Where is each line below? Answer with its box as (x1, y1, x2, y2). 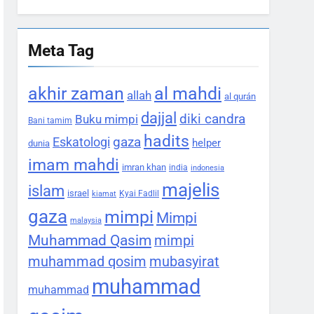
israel (67, 188, 89, 199)
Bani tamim (28, 116, 72, 126)
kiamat (92, 189, 116, 199)
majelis (162, 179, 219, 201)
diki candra (179, 111, 245, 128)
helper (192, 137, 221, 150)
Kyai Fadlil (119, 189, 159, 199)
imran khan (122, 162, 166, 173)
